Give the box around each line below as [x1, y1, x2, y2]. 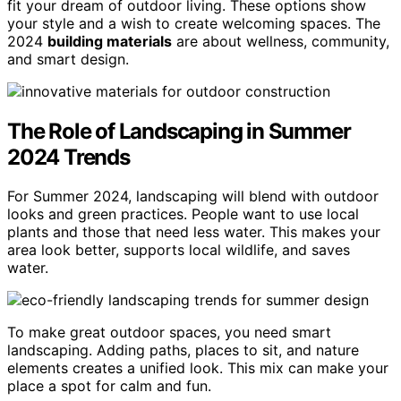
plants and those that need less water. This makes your [7, 223, 380, 242]
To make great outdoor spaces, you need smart [7, 323, 331, 342]
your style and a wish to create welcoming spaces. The [7, 13, 380, 32]
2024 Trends [7, 143, 130, 170]
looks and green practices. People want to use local [7, 205, 359, 224]
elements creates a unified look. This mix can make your [7, 359, 388, 378]
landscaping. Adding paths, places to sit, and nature [7, 341, 359, 360]
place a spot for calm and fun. [7, 377, 211, 396]
